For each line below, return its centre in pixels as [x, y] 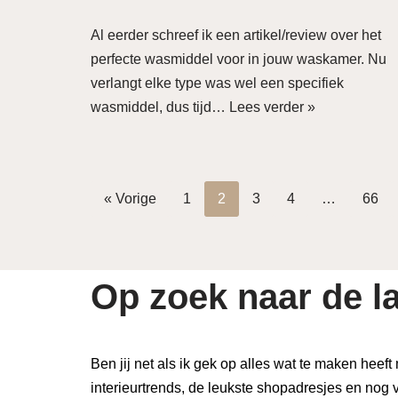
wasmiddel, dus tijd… [160, 107]
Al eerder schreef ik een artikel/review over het [236, 35]
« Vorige [130, 199]
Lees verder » [272, 107]
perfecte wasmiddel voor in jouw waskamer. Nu [239, 59]
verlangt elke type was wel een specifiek [217, 83]
